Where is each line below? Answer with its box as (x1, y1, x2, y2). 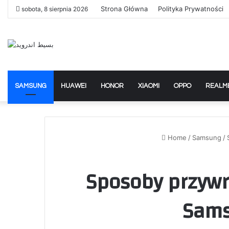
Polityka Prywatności (158, 5, 223, 13)
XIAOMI (138, 82, 159, 89)
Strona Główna (101, 5, 148, 13)
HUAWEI (61, 82, 86, 89)
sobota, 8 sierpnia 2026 (20, 5, 88, 13)
